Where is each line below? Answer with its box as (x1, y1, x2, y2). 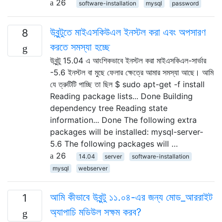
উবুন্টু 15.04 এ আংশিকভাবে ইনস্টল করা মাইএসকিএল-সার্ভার (50, 55, 206, 65)
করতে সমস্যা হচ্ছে (50, 41, 110, 53)
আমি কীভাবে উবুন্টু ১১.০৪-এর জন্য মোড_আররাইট (50, 191, 213, 203)
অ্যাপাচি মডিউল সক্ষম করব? (50, 206, 141, 218)
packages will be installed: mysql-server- (50, 126, 203, 137)
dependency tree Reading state (50, 103, 167, 113)
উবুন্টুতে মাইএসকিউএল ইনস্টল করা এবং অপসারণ (50, 26, 206, 38)
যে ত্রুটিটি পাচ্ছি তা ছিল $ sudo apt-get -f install (50, 79, 205, 89)
